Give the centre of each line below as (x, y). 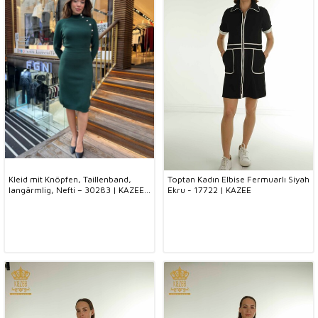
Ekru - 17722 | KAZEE (209, 190)
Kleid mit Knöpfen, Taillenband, (70, 179)
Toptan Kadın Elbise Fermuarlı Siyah (238, 179)
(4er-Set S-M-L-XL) (47, 201)
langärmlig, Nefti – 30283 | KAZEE (76, 190)
